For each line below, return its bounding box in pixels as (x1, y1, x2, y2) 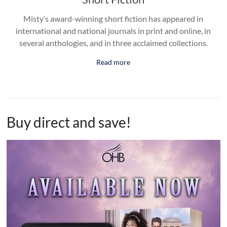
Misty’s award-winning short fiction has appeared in (23, 14, 204, 24)
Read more (96, 58, 131, 67)
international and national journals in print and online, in (16, 26, 211, 36)
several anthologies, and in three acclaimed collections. (19, 38, 208, 48)
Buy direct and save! (7, 113, 132, 131)
